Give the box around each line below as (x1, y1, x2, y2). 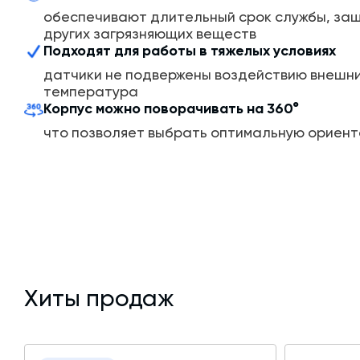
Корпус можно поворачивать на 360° (43, 100, 299, 118)
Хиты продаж (24, 284, 174, 313)
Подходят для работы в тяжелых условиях (43, 42, 336, 60)
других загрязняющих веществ (43, 25, 256, 43)
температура (43, 83, 138, 100)
